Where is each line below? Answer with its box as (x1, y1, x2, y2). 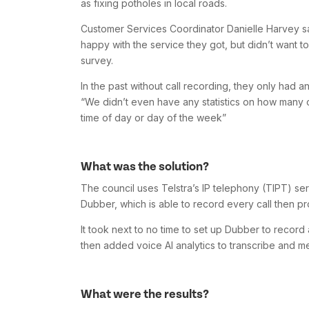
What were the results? (81, 287, 209, 302)
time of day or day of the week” (81, 112, 226, 124)
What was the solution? (81, 159, 209, 175)
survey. (81, 54, 113, 67)
